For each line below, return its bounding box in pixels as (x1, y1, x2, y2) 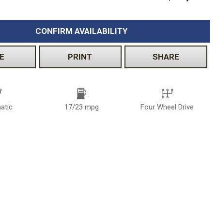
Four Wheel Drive (140, 103, 194, 112)
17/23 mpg (64, 103, 99, 112)
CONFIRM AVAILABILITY (35, 26, 127, 36)
